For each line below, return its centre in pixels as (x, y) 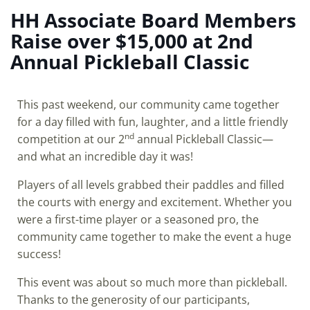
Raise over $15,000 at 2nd (132, 41)
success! (39, 254)
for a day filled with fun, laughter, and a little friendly (153, 122)
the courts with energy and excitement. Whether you (155, 202)
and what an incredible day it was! (105, 156)
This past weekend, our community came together (148, 104)
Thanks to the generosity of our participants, (134, 300)
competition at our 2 (71, 139)
